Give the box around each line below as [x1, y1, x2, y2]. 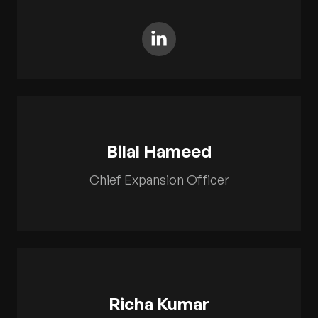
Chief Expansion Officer [89, 172, 229, 187]
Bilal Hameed [106, 141, 212, 162]
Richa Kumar [109, 293, 209, 314]
